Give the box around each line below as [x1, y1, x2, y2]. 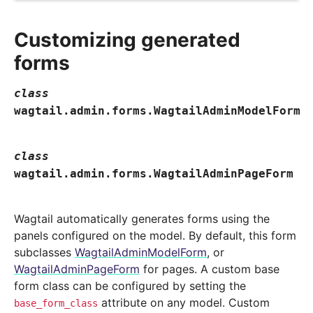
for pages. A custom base [140, 262, 279, 277]
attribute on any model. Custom [98, 296, 270, 310]
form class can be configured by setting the [14, 279, 246, 293]
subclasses [14, 245, 75, 260]
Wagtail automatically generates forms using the [14, 212, 270, 226]
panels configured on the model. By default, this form [14, 228, 296, 243]
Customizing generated [14, 28, 240, 52]
